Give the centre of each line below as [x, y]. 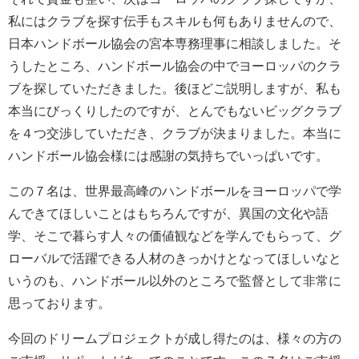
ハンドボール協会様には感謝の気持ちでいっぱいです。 [168, 156]
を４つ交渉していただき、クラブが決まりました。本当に [175, 134]
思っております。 [59, 304]
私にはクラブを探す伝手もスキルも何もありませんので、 [175, 22]
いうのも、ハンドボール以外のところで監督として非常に [175, 281]
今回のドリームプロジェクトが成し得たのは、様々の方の [175, 339]
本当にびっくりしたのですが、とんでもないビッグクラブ [175, 111]
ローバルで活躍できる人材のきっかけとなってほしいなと [175, 259]
